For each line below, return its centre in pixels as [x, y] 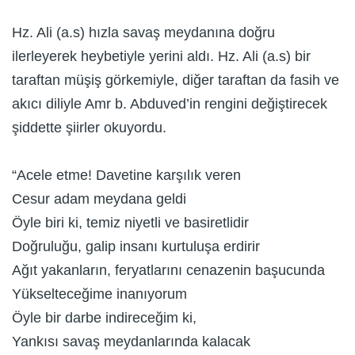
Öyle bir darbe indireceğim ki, [104, 318]
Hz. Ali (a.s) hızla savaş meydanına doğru [143, 33]
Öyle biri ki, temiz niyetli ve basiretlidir [130, 223]
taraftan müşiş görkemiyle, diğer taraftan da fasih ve [176, 80]
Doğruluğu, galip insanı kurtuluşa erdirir [136, 247]
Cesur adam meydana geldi [99, 199]
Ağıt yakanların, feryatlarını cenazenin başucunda [168, 271]
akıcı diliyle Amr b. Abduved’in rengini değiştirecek [170, 104]
